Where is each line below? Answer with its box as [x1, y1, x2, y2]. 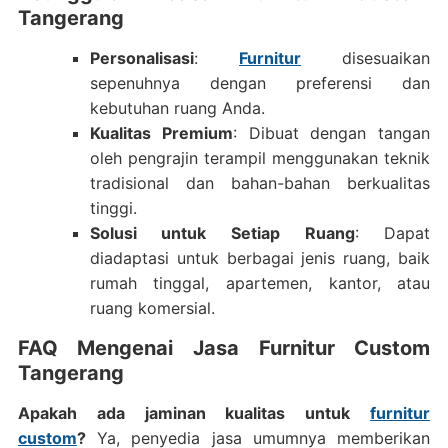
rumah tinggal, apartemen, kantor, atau [89, 273, 431, 293]
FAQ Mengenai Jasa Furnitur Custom [17, 336, 431, 360]
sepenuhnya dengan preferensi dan [89, 73, 431, 93]
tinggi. [89, 198, 137, 218]
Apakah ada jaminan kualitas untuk [17, 403, 371, 423]
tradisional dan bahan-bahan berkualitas [89, 173, 431, 193]
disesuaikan [301, 48, 431, 68]
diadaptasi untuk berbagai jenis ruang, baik [89, 248, 431, 268]
